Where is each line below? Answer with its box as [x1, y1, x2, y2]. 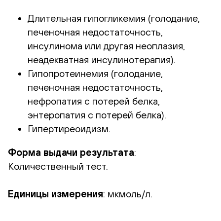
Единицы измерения [8, 188, 103, 199]
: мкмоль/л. [103, 188, 152, 199]
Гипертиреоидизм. [28, 123, 110, 134]
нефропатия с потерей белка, [28, 95, 160, 107]
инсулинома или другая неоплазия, [28, 40, 185, 51]
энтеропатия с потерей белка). [28, 109, 166, 120]
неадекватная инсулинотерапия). [28, 54, 176, 65]
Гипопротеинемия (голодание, [28, 68, 163, 79]
